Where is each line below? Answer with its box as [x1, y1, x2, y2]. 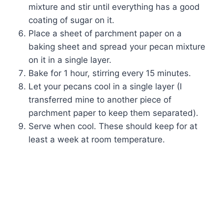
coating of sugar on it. [28, 15, 114, 26]
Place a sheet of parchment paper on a [28, 28, 182, 39]
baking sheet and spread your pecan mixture [28, 42, 205, 52]
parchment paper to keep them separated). [28, 108, 198, 118]
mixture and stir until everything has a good [28, 2, 200, 12]
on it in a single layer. [28, 55, 111, 65]
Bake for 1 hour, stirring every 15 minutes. [28, 68, 191, 79]
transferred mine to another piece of [28, 95, 171, 105]
